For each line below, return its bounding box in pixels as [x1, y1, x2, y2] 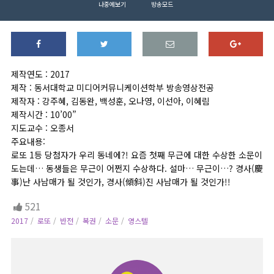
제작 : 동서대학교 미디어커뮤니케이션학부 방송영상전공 [11, 81, 214, 94]
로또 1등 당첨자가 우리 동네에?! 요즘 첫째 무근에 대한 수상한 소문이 [11, 149, 262, 161]
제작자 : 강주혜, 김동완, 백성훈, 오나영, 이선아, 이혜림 [11, 95, 210, 107]
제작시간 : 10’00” [11, 108, 76, 120]
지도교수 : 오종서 [11, 122, 74, 134]
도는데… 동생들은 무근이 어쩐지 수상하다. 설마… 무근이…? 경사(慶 [11, 162, 263, 174]
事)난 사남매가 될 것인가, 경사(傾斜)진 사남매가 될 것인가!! [11, 176, 231, 188]
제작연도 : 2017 [11, 68, 70, 80]
